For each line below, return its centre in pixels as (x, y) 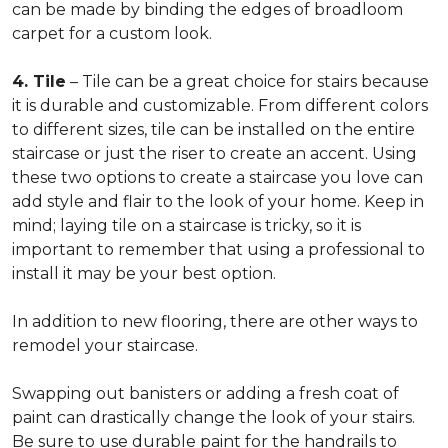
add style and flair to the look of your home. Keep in (218, 201)
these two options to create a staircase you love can (217, 177)
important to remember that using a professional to (218, 249)
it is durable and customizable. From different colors (220, 105)
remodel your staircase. (105, 345)
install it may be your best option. (144, 273)
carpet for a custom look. (112, 33)
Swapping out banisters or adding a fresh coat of (205, 393)
